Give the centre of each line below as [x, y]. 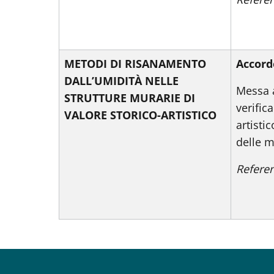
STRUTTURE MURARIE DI [130, 98]
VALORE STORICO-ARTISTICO [142, 115]
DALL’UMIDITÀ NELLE [121, 81]
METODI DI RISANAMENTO [135, 64]
